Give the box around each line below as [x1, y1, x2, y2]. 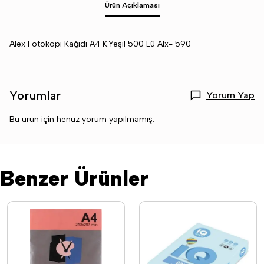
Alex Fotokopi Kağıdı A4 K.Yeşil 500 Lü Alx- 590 [9, 39, 191, 49]
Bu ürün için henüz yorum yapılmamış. [9, 114, 154, 124]
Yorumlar [9, 88, 61, 103]
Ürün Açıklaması [104, 1, 160, 9]
